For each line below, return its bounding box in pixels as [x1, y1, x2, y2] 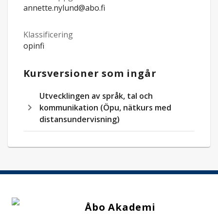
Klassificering [23, 29, 73, 40]
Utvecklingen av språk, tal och [39, 91, 153, 101]
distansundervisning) [39, 114, 120, 125]
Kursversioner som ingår [23, 67, 157, 80]
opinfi [23, 40, 44, 51]
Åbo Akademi [85, 200, 156, 214]
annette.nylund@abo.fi [23, 2, 105, 13]
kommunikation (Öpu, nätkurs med [39, 102, 171, 113]
